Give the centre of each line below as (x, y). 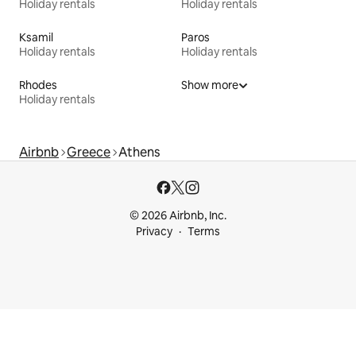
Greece (89, 153)
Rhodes (38, 85)
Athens (139, 153)
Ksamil (36, 38)
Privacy (154, 232)
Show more (210, 85)
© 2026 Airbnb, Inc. (178, 216)
